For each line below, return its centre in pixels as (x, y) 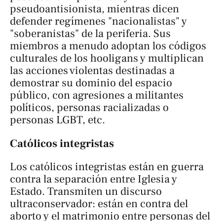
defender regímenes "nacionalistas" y (98, 21)
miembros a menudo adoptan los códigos (108, 46)
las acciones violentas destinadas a (92, 71)
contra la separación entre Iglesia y (93, 179)
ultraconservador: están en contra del (99, 204)
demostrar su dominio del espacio (91, 83)
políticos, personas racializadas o (89, 108)
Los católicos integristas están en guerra (107, 167)
